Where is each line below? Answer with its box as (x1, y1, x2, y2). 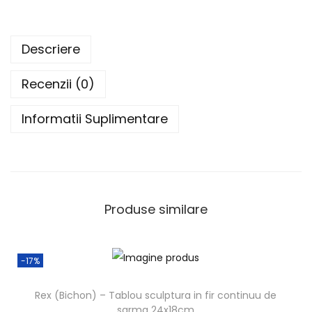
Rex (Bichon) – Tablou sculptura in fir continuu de (35, 288, 277, 302)
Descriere (22, 40, 80, 58)
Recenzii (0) (22, 75, 95, 93)
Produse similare (104, 201, 208, 219)
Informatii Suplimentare (22, 110, 168, 128)
